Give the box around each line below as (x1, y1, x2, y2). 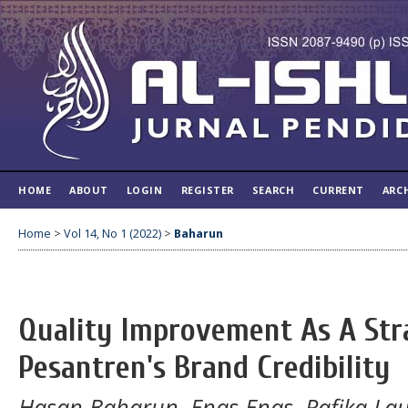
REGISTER (180, 183, 234, 197)
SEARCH (251, 183, 295, 197)
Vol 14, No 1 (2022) (64, 225, 161, 241)
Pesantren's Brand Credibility (18, 349, 391, 387)
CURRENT (312, 183, 364, 197)
